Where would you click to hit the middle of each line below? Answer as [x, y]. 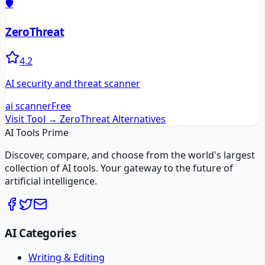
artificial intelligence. [51, 181]
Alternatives [138, 119]
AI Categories [41, 232]
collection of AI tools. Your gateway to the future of [119, 168]
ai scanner [28, 106]
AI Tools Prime [37, 132]
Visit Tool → [31, 119]
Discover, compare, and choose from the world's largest [130, 155]
